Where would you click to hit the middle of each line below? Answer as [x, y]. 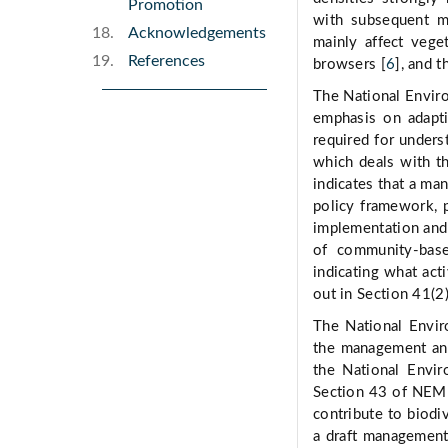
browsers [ [349, 65]
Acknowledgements [197, 33]
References [166, 61]
